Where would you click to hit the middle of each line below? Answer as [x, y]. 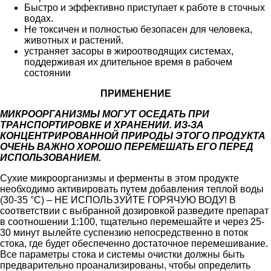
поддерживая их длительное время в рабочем [128, 62]
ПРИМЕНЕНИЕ [135, 93]
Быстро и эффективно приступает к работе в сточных [145, 7]
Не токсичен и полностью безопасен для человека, [138, 29]
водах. [39, 18]
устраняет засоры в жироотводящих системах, [129, 51]
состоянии [47, 73]
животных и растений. [74, 40]
